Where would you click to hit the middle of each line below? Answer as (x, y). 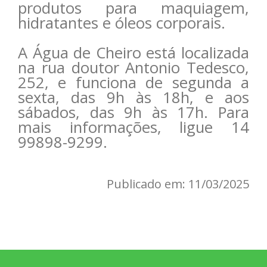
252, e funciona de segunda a (133, 82)
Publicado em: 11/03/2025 (178, 184)
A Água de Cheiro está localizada (133, 52)
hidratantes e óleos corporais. (122, 23)
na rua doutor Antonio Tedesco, (133, 67)
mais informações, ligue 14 (133, 127)
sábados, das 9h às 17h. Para (133, 112)
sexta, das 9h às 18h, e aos (133, 97)
